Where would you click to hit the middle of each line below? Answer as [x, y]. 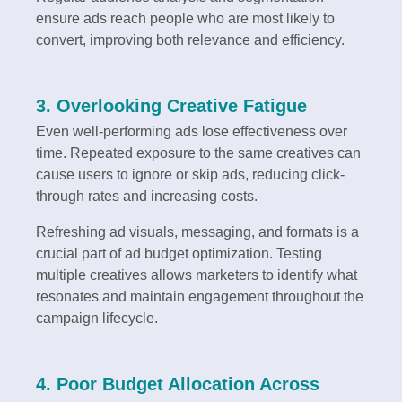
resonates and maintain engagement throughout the [200, 297]
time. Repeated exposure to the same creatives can [198, 153]
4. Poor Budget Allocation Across [178, 385]
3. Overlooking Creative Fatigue [171, 106]
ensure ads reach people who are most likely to [185, 19]
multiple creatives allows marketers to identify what [197, 275]
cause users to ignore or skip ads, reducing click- [190, 175]
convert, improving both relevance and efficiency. [190, 40]
